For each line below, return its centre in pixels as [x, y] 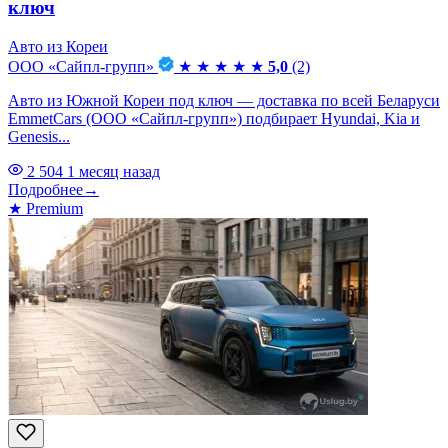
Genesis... [39, 136]
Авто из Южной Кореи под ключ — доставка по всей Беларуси [224, 100]
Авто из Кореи [58, 46]
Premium [52, 208]
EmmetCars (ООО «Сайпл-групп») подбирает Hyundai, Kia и [214, 118]
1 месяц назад [113, 171]
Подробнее [45, 189]
